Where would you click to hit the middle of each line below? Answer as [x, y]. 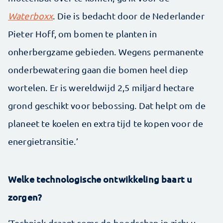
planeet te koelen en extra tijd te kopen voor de [106, 123]
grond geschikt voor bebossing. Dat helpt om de [107, 105]
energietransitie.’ [43, 141]
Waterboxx [31, 16]
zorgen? [25, 197]
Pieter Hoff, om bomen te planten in [83, 34]
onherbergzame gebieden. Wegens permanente [106, 52]
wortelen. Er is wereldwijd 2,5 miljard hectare [101, 87]
